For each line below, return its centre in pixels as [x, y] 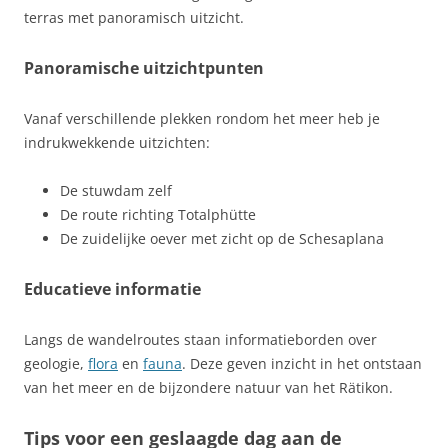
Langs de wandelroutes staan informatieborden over [200, 339]
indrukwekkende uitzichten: [117, 142]
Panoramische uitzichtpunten [144, 68]
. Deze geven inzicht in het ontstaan [302, 363]
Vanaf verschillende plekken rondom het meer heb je [202, 118]
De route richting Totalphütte [158, 214]
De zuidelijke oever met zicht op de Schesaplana [222, 238]
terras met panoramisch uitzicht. [134, 17]
